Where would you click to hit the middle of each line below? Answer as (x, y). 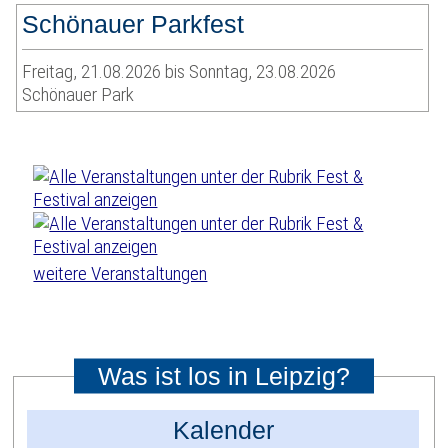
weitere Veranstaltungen (120, 274)
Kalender (223, 430)
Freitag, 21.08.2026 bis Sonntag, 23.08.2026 (179, 72)
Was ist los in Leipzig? (224, 375)
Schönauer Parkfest (133, 24)
